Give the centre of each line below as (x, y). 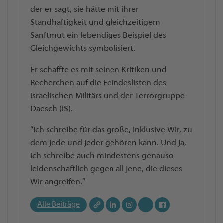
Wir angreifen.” (58, 182)
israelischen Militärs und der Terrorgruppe (108, 96)
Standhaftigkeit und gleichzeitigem (95, 23)
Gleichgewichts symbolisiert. (83, 49)
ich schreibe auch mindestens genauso (102, 156)
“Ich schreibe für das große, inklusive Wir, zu (111, 130)
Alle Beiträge (58, 204)
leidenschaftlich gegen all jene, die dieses (106, 169)
